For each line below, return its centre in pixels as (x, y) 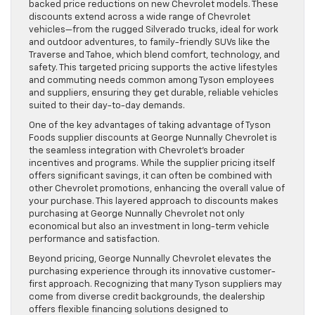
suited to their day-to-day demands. (107, 105)
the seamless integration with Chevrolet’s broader (137, 150)
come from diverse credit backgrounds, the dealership (147, 297)
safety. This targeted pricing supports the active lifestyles (153, 67)
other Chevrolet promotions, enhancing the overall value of (157, 188)
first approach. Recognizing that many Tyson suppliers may (155, 284)
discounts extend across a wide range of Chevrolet (140, 17)
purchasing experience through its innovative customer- (152, 271)
